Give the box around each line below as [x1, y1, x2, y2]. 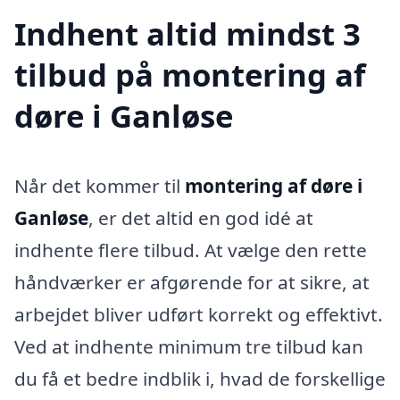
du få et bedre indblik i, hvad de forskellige [14, 366, 386, 392]
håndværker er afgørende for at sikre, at [14, 270, 370, 296]
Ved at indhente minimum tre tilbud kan [14, 334, 363, 360]
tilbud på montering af [14, 54, 365, 96]
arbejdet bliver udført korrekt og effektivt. [14, 302, 383, 328]
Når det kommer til [14, 173, 185, 199]
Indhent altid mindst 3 [14, 12, 361, 55]
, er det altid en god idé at [88, 205, 313, 231]
